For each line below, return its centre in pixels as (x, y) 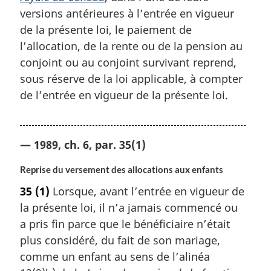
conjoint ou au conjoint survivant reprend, (128, 62)
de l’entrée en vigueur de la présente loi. (124, 95)
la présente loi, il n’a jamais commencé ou (129, 208)
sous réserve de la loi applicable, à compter (131, 78)
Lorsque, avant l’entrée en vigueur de (147, 191)
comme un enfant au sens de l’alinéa (115, 257)
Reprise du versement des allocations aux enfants (122, 169)
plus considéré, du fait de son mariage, (120, 240)
